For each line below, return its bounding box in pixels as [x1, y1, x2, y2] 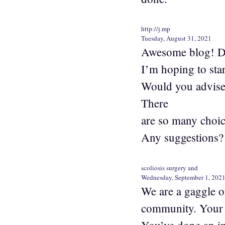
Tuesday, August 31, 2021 [141, 34, 211, 43]
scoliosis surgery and [141, 163, 198, 172]
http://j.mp [141, 24, 170, 34]
